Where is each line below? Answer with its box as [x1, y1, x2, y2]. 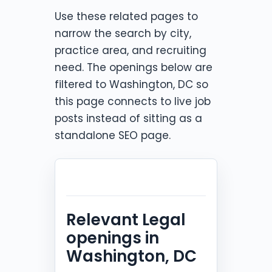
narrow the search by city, [55, 25, 191, 41]
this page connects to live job [55, 93, 211, 109]
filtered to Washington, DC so [55, 76, 208, 92]
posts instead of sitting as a [55, 110, 202, 126]
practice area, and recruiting [55, 42, 206, 58]
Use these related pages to [55, 8, 198, 24]
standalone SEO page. [55, 127, 171, 143]
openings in [66, 226, 159, 249]
